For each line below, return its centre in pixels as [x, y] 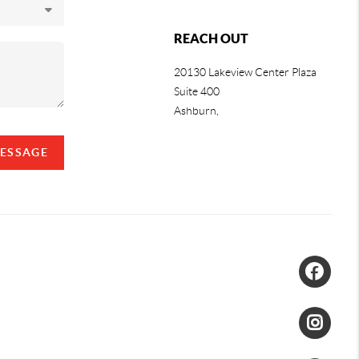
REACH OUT [211, 39]
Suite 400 [196, 92]
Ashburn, [197, 111]
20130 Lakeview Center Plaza [245, 73]
